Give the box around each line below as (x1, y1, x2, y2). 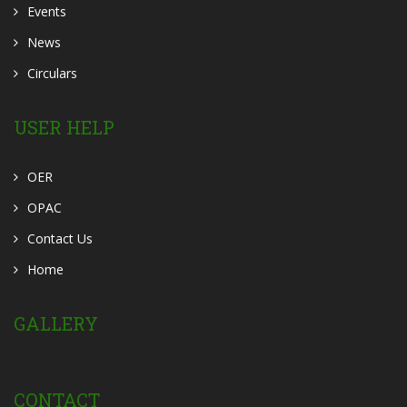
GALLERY (14, 312, 98, 335)
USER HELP (14, 115, 114, 139)
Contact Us (27, 230, 93, 247)
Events (27, 3, 66, 20)
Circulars (27, 65, 77, 82)
